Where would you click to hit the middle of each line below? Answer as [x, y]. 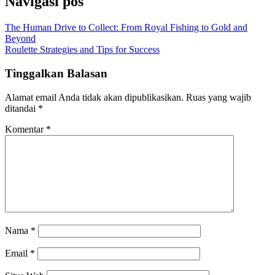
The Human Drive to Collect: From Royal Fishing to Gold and [126, 28]
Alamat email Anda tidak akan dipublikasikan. [94, 97]
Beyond [20, 39]
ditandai [21, 108]
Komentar [25, 129]
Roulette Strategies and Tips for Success [82, 50]
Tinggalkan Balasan [56, 73]
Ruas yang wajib [219, 97]
